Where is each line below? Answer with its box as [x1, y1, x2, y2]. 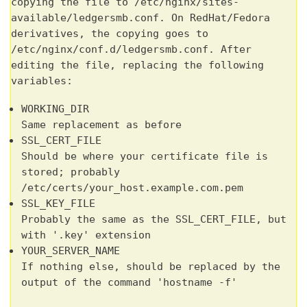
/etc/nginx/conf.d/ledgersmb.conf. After [11, 42, 251, 56]
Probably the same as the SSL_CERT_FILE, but [21, 212, 286, 225]
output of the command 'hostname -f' [21, 275, 237, 288]
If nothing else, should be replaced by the [21, 260, 280, 273]
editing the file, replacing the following [11, 58, 264, 71]
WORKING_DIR [21, 102, 89, 115]
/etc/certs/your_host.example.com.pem [21, 181, 243, 194]
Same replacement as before [21, 118, 182, 131]
